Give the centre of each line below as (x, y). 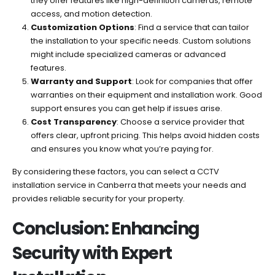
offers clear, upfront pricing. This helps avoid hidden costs (145, 135)
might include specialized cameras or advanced (128, 54)
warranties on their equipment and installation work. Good (146, 95)
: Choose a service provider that (180, 122)
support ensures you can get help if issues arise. (126, 108)
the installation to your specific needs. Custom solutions (141, 41)
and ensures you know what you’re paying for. (122, 149)
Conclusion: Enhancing (106, 229)
